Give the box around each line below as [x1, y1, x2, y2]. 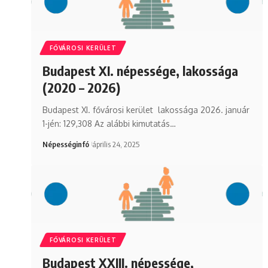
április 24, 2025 [92, 139, 139, 149]
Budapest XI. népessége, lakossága [42, 62, 239, 79]
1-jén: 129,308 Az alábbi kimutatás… [42, 118, 176, 129]
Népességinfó [42, 139, 90, 149]
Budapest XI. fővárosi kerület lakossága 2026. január [42, 104, 250, 115]
